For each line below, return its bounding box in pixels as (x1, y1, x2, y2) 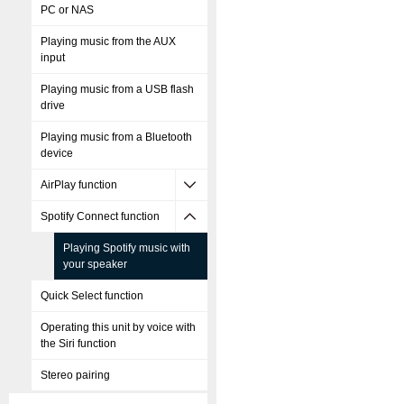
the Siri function (41, 337, 116, 350)
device (41, 147, 73, 160)
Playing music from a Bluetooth (41, 131, 192, 143)
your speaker (63, 258, 127, 271)
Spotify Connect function (41, 210, 160, 223)
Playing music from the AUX (41, 35, 176, 48)
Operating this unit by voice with (41, 321, 196, 334)
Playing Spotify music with (63, 242, 190, 254)
